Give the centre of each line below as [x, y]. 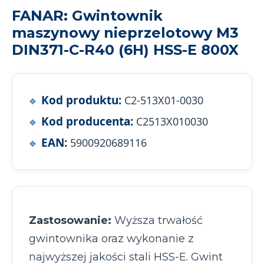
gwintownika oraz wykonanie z [111, 238]
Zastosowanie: [70, 220]
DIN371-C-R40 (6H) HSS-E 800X [125, 49]
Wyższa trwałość [157, 220]
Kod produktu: [81, 100]
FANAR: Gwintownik [87, 15]
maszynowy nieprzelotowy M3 [125, 32]
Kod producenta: [87, 121]
